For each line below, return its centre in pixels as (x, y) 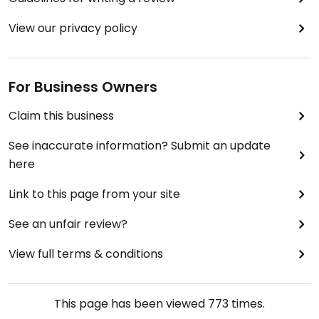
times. (247, 304)
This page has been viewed (131, 304)
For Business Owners (83, 87)
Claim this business (61, 116)
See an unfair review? (68, 224)
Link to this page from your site (94, 194)
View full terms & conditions (86, 254)
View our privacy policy (73, 28)
